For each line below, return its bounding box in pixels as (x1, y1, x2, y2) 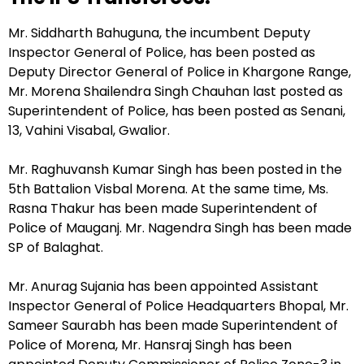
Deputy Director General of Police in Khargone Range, (8, 62, 351, 81)
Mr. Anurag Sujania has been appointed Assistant (8, 276, 318, 296)
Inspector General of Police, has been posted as (8, 42, 315, 62)
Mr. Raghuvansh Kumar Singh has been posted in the (8, 159, 342, 179)
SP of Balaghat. (8, 237, 103, 257)
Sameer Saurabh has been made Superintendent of (8, 315, 338, 335)
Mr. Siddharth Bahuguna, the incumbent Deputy (8, 23, 310, 42)
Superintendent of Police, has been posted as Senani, (8, 101, 345, 120)
